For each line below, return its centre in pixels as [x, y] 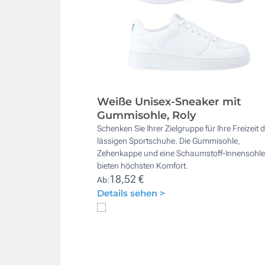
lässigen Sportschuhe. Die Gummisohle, [169, 140]
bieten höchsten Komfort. [143, 165]
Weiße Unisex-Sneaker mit [169, 101]
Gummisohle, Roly [146, 115]
